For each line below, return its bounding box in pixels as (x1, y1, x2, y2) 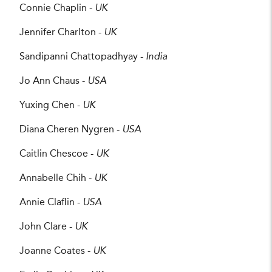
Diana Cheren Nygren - (19, 124, 122, 135)
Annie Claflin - (19, 197, 83, 208)
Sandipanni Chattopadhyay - (19, 52, 146, 62)
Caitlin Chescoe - (19, 149, 96, 159)
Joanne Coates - (19, 246, 93, 256)
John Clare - (19, 222, 75, 232)
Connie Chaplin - (19, 3, 95, 13)
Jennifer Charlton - (19, 27, 104, 38)
